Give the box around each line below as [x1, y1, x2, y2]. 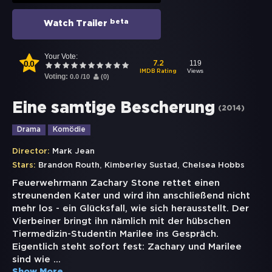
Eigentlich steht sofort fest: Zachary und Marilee [12, 243, 242, 251]
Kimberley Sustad [104, 162, 177, 169]
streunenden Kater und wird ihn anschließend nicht [12, 192, 250, 200]
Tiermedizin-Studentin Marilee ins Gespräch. [12, 230, 219, 239]
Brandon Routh [38, 162, 100, 169]
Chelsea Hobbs [182, 162, 245, 169]
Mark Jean [52, 148, 95, 155]
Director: [12, 148, 50, 155]
